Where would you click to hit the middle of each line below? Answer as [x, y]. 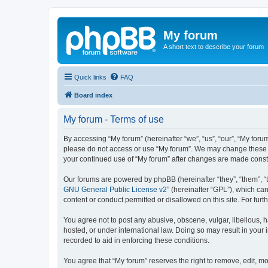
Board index [93, 95]
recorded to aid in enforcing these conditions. [136, 240]
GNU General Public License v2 [115, 189]
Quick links [90, 77]
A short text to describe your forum [214, 47]
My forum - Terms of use [114, 119]
